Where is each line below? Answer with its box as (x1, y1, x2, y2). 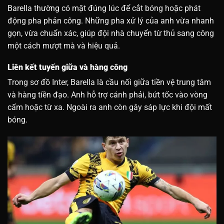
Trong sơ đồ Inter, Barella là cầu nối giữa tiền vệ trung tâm (7, 77, 211, 87)
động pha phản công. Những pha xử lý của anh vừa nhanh (7, 16, 214, 26)
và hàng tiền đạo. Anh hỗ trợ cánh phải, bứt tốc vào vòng (7, 90, 207, 100)
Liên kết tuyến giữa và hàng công (7, 62, 127, 72)
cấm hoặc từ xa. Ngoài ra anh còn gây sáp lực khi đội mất (7, 102, 212, 112)
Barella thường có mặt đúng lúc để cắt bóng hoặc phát (7, 3, 200, 13)
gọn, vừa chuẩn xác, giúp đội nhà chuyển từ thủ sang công (7, 28, 214, 38)
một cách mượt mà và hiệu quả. (7, 41, 120, 51)
